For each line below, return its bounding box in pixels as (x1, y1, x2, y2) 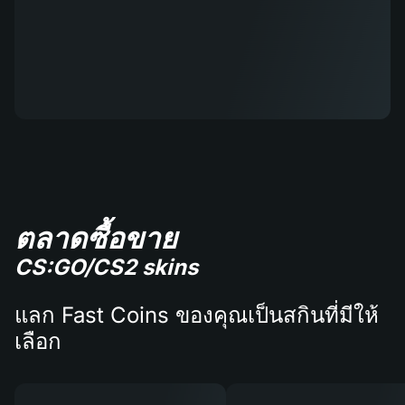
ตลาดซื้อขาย (14, 220, 177, 256)
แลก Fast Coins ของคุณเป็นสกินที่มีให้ (14, 301, 379, 328)
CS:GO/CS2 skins (14, 253, 198, 280)
